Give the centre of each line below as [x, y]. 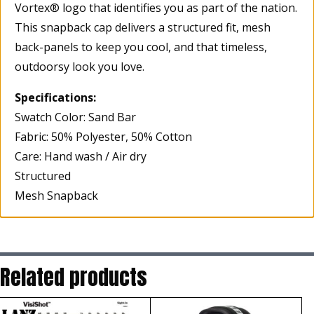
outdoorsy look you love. [80, 67]
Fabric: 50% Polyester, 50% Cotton [103, 137]
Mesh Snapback [56, 196]
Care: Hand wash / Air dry [81, 157]
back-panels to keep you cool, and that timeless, [141, 47]
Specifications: [55, 98]
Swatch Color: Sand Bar [75, 117]
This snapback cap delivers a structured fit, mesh [143, 28]
